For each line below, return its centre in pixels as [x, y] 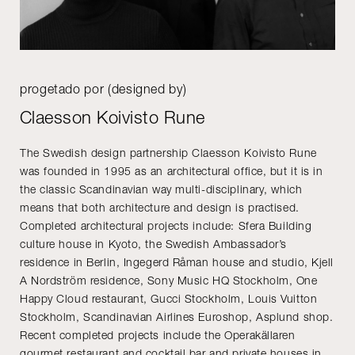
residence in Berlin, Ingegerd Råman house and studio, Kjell [177, 261]
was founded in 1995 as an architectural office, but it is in [172, 170]
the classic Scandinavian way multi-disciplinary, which [161, 189]
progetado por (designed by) [103, 88]
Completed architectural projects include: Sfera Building [166, 225]
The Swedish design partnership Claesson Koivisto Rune [168, 152]
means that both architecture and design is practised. [160, 207]
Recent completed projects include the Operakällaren [158, 334]
